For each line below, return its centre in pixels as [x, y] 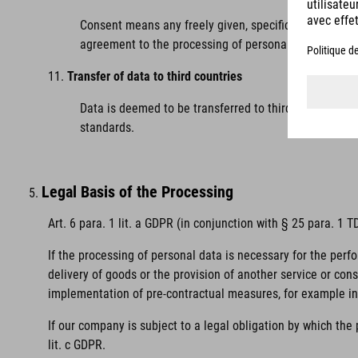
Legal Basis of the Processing [137, 192]
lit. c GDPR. [77, 345]
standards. [107, 127]
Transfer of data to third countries [155, 76]
